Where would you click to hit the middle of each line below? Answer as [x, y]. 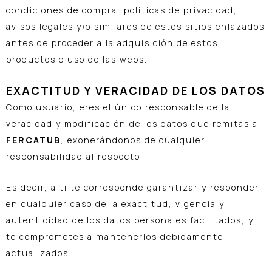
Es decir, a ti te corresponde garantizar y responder [133, 188]
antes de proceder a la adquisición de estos [112, 43]
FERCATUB [33, 140]
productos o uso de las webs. [77, 59]
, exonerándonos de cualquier [133, 140]
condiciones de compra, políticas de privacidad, [122, 10]
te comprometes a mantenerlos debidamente [115, 237]
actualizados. [39, 253]
